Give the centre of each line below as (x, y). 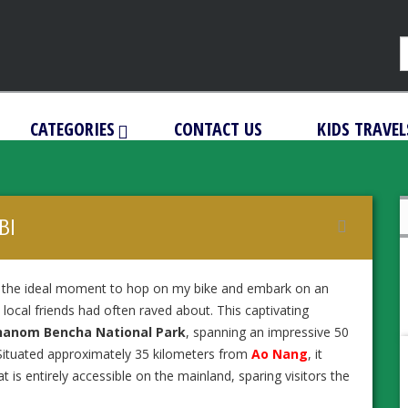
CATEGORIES (72, 128)
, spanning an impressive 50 (267, 331)
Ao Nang (280, 353)
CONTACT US (218, 128)
